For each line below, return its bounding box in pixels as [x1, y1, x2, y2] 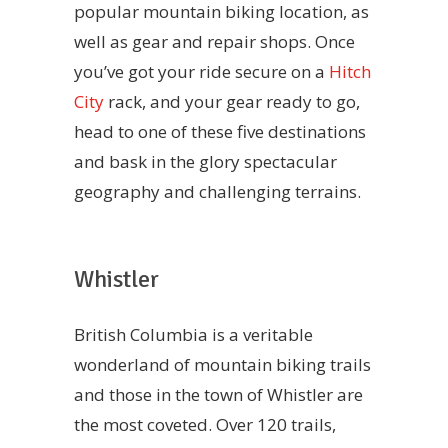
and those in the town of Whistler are [74, 383, 363, 407]
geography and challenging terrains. [74, 179, 361, 203]
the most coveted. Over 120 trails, [74, 413, 336, 437]
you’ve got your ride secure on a [74, 59, 329, 83]
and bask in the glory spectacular [74, 149, 337, 173]
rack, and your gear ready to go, [104, 89, 360, 113]
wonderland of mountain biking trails [74, 353, 371, 377]
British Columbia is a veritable [74, 323, 313, 347]
